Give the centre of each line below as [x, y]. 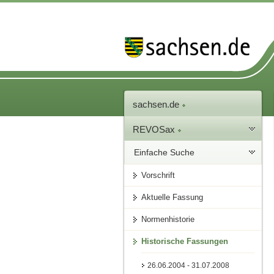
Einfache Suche [165, 153]
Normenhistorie [168, 220]
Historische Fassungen [185, 242]
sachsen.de [157, 105]
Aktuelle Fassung [172, 198]
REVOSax [155, 130]
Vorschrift [158, 176]
